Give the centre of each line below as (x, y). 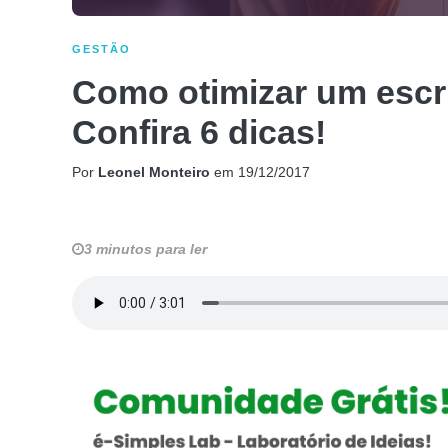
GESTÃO (101, 49)
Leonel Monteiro (154, 172)
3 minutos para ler (145, 249)
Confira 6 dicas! (199, 132)
